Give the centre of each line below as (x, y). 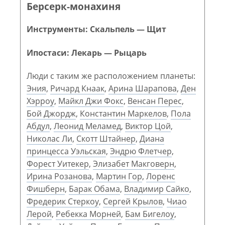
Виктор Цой (148, 126)
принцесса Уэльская (66, 151)
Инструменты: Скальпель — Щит (96, 29)
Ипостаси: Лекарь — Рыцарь (87, 52)
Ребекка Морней (88, 214)
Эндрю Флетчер (141, 151)
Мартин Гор (119, 176)
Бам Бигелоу (150, 214)
